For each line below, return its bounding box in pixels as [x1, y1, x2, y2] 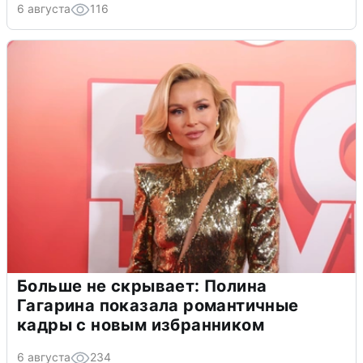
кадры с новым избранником [17, 314, 264, 335]
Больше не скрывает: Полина [17, 275, 267, 296]
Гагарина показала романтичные [17, 295, 299, 315]
